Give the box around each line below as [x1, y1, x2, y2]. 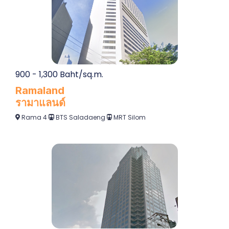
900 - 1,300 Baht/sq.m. [15, 68, 103, 80]
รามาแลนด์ [15, 96, 65, 109]
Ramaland [15, 84, 64, 97]
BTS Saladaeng [54, 112, 105, 122]
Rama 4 [21, 112, 47, 122]
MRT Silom [112, 112, 146, 122]
